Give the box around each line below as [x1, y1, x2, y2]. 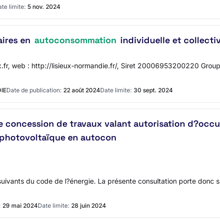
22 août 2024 [63, 86, 100, 94]
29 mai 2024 [2, 202, 38, 209]
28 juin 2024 [71, 202, 106, 209]
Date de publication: [6, 86, 61, 94]
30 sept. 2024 [134, 86, 173, 94]
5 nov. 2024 [27, 3, 60, 10]
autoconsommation [34, 34, 116, 46]
